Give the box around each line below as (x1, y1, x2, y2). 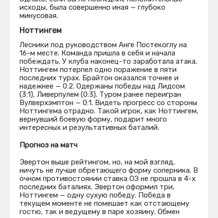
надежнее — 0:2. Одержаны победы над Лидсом (19, 82, 185, 91)
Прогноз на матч (19, 141, 77, 149)
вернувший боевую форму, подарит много (19, 115, 167, 124)
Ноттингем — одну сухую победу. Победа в (19, 191, 171, 200)
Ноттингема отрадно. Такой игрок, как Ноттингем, (19, 107, 199, 115)
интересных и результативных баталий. (19, 123, 159, 132)
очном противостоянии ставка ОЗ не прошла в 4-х (19, 174, 196, 183)
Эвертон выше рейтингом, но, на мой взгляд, (19, 158, 175, 166)
